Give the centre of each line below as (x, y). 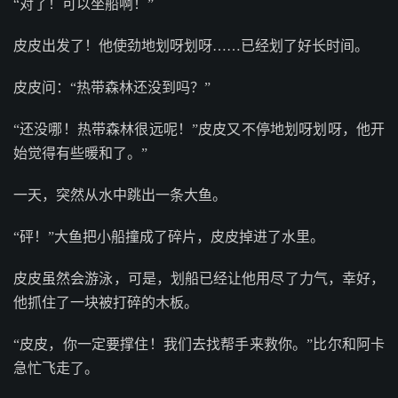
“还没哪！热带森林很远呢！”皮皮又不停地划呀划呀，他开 (199, 129)
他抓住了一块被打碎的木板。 (106, 302)
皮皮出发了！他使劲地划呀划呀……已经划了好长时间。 (191, 46)
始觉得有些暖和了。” (80, 153)
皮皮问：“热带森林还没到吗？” (112, 88)
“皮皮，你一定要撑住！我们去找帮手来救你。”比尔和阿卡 (199, 344)
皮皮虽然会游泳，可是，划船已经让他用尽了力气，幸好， (199, 279)
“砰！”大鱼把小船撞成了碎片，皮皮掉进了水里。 (169, 237)
